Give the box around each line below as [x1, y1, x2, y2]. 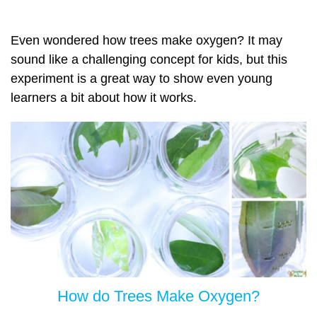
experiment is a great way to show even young [11, 71, 272, 86]
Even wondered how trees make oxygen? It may [11, 33, 282, 48]
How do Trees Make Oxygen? [57, 287, 260, 305]
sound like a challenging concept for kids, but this [11, 52, 287, 67]
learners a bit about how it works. [11, 91, 197, 105]
